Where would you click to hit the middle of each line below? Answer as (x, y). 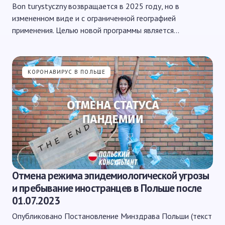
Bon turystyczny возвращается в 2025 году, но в (96, 6)
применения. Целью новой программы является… (96, 30)
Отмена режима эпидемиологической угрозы (111, 176)
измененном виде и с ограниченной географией (94, 18)
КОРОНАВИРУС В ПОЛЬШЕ (67, 72)
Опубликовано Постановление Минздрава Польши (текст (112, 216)
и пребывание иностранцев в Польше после (107, 188)
